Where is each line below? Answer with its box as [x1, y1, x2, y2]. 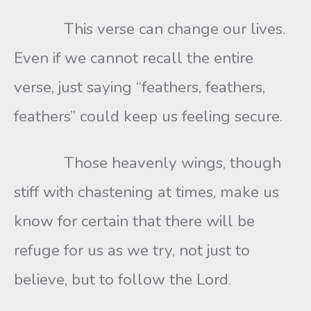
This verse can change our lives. [14, 18, 289, 40]
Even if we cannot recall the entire [14, 47, 253, 69]
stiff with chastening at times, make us [14, 181, 279, 203]
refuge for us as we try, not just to [14, 239, 250, 261]
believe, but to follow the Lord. [14, 269, 231, 290]
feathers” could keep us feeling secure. [14, 106, 283, 127]
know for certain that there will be [14, 210, 255, 232]
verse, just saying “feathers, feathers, [14, 76, 265, 98]
